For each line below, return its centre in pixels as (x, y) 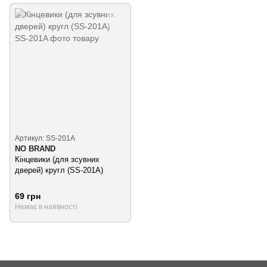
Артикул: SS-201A (45, 138)
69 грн (28, 196)
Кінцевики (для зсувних (57, 159)
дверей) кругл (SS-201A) (59, 170)
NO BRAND (35, 148)
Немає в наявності (46, 207)
